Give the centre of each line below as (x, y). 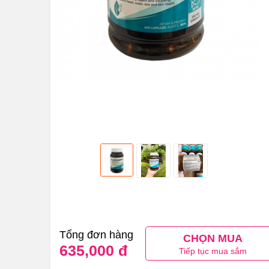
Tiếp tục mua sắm (213, 251)
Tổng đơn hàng (96, 235)
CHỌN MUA (213, 239)
